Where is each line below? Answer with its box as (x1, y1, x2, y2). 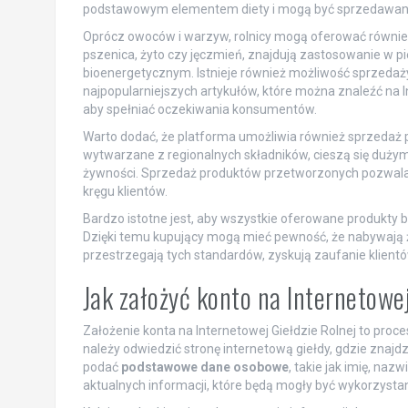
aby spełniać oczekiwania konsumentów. (82, 102, 317, 117)
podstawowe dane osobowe (120, 360, 289, 374)
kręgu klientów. (82, 184, 168, 199)
